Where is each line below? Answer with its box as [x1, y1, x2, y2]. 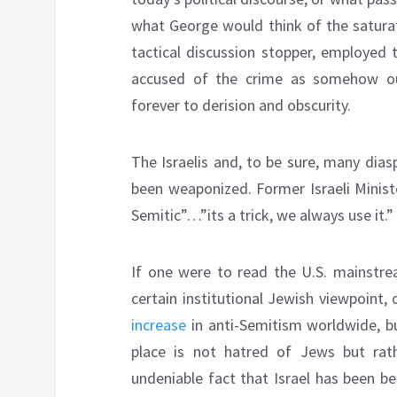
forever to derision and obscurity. [131, 95, 351, 116]
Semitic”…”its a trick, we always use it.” [131, 205, 393, 226]
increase [131, 315, 186, 336]
